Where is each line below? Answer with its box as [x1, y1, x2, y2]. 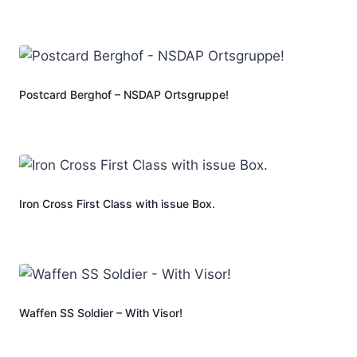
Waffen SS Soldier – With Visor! [19, 306, 182, 320]
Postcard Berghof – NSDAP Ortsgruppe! [19, 88, 229, 102]
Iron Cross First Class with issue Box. [19, 197, 215, 211]
